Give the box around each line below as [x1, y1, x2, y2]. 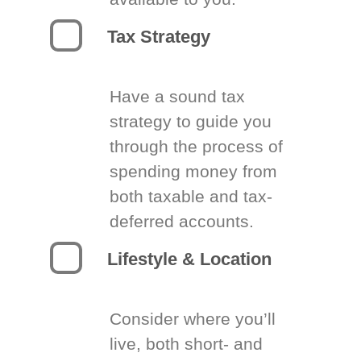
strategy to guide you [109, 112, 272, 131]
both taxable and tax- [109, 187, 272, 205]
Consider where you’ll [109, 309, 276, 328]
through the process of [109, 137, 283, 156]
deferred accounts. [109, 212, 254, 230]
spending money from [109, 162, 277, 180]
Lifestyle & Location [106, 249, 272, 269]
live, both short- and [109, 334, 263, 353]
